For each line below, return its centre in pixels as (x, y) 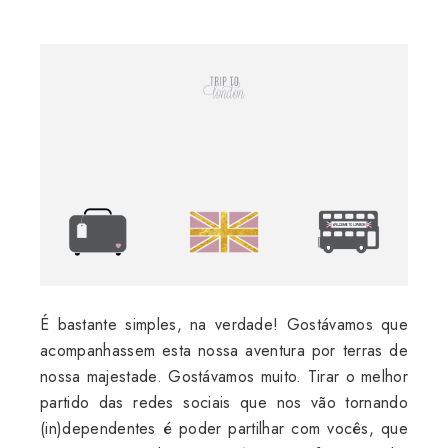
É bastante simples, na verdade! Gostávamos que (224, 324)
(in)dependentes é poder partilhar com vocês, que (224, 428)
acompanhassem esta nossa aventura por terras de (224, 350)
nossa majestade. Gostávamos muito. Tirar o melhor (224, 376)
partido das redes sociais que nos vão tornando (224, 402)
